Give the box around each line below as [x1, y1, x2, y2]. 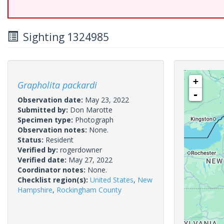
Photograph [75, 115, 113, 124]
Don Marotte [70, 105, 112, 114]
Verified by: [17, 145, 60, 154]
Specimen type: [17, 115, 75, 124]
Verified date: [17, 155, 68, 164]
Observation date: [17, 95, 85, 104]
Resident [45, 135, 73, 144]
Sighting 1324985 [18, 30, 109, 44]
